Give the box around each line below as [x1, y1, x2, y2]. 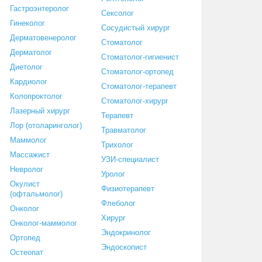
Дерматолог [10, 47, 52, 57]
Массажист [10, 150, 50, 159]
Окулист [10, 179, 40, 188]
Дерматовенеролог [10, 33, 77, 42]
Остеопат [10, 247, 43, 257]
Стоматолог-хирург [101, 96, 168, 105]
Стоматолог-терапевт [101, 81, 177, 91]
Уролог [101, 169, 125, 178]
